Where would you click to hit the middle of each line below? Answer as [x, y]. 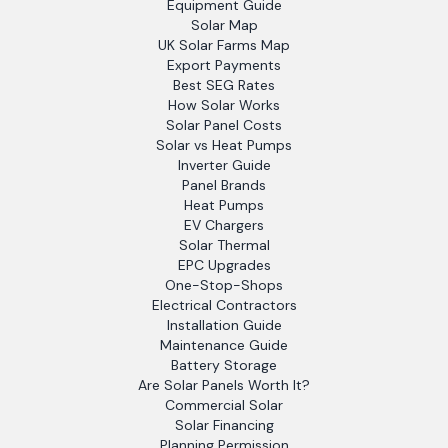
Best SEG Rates [224, 85]
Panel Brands [224, 185]
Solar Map [224, 25]
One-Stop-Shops [224, 285]
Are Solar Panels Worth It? [224, 385]
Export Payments [224, 65]
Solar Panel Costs [224, 125]
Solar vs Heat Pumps [224, 145]
